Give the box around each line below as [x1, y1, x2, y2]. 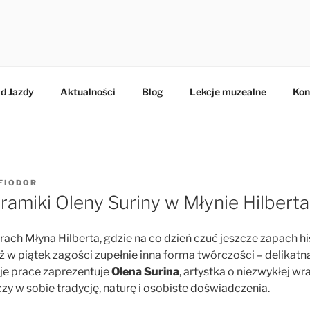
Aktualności [60, 85, 116, 98]
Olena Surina [111, 265, 179, 279]
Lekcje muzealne [189, 85, 266, 98]
